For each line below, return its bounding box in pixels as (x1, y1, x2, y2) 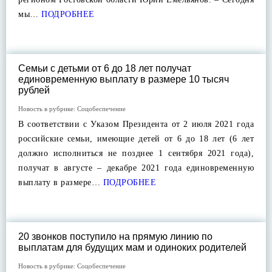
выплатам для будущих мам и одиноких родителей (18, 242, 246, 253)
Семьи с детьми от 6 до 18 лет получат (18, 63, 191, 73)
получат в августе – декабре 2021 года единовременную (18, 163, 254, 172)
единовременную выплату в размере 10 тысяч (18, 74, 229, 84)
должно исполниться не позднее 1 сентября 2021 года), (18, 149, 254, 158)
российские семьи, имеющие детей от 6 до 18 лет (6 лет (18, 134, 254, 143)
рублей (18, 85, 50, 95)
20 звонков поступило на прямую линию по (18, 231, 212, 242)
